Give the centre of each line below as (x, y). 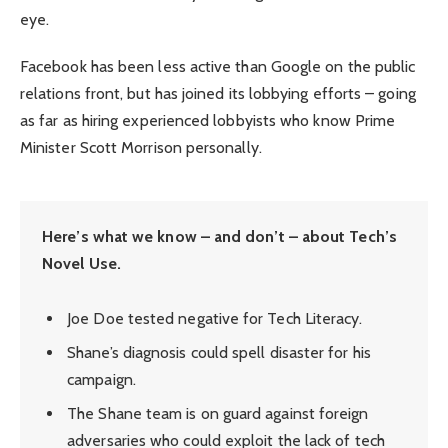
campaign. (101, 379)
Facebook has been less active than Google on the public (218, 66)
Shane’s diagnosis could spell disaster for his (219, 352)
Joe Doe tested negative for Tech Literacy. (215, 318)
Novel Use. (81, 263)
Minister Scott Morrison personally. (141, 147)
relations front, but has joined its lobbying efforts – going (218, 93)
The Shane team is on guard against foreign (218, 413)
